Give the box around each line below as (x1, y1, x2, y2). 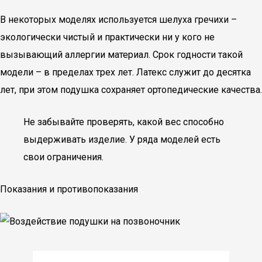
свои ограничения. (23, 151, 104, 163)
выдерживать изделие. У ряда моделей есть (23, 134, 220, 145)
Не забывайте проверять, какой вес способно (23, 116, 224, 127)
